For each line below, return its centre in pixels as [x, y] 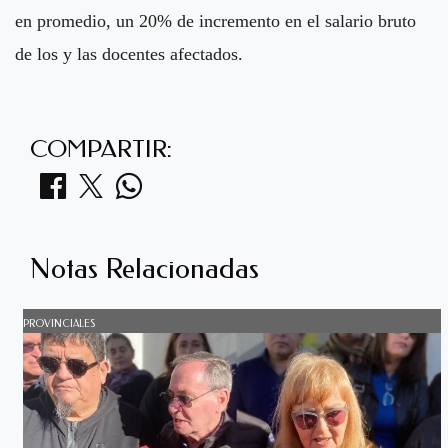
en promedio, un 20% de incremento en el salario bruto [215, 20]
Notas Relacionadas [144, 268]
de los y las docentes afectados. [129, 53]
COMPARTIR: [101, 148]
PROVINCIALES [58, 323]
